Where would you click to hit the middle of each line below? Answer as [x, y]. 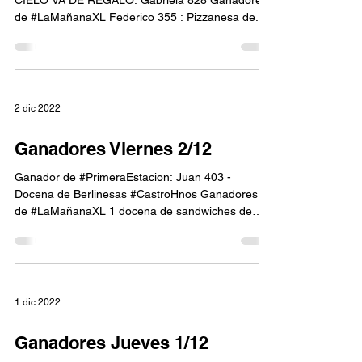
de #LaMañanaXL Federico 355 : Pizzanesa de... [140, 17]
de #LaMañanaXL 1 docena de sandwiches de [133, 211]
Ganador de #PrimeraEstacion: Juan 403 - [123, 177]
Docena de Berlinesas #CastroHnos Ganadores [136, 194]
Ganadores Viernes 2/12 [113, 149]
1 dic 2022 [38, 302]
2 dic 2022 [38, 108]
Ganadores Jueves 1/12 [112, 343]
